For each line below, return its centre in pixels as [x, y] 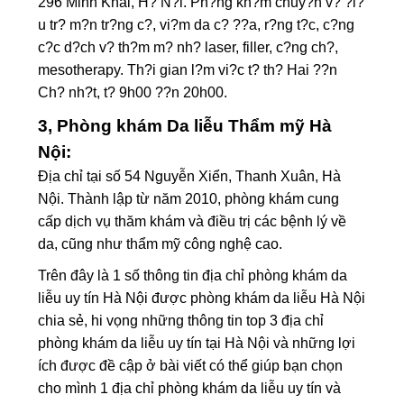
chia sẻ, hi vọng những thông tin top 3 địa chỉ [181, 321]
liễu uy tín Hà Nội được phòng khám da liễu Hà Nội [202, 298]
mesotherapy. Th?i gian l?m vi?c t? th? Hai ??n [188, 70]
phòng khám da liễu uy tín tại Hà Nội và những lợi [197, 344]
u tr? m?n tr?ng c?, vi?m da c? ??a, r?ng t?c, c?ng [197, 25]
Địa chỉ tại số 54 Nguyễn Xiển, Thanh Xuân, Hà [190, 177]
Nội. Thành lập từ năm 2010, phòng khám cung [189, 199]
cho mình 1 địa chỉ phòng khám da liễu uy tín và [190, 389]
